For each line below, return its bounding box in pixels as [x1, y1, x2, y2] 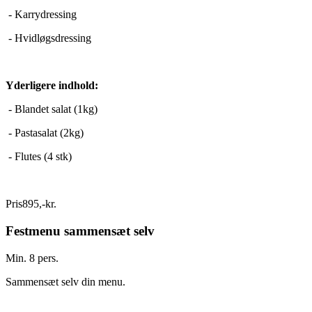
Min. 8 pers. [6, 251, 58, 264]
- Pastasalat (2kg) [6, 127, 84, 139]
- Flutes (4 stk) [6, 150, 72, 163]
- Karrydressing [6, 8, 77, 21]
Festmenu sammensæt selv [6, 223, 155, 238]
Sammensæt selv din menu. [6, 275, 125, 288]
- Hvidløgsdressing [6, 32, 91, 45]
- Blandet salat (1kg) [6, 103, 97, 116]
